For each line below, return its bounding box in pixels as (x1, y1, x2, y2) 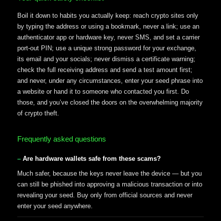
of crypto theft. (17, 109, 59, 117)
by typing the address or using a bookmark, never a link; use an (17, 22, 199, 30)
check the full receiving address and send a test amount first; (17, 66, 192, 74)
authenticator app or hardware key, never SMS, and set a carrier (17, 33, 200, 41)
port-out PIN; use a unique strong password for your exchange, (17, 44, 196, 52)
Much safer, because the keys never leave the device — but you (17, 170, 202, 178)
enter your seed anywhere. (17, 202, 93, 210)
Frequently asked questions (17, 135, 106, 144)
